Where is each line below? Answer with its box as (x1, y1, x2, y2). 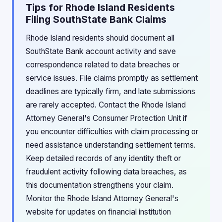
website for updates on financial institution (26, 207, 171, 217)
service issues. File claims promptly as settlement (26, 73, 198, 83)
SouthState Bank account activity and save (26, 47, 176, 56)
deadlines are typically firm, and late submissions (26, 87, 195, 96)
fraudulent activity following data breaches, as (26, 167, 187, 176)
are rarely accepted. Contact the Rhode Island (26, 100, 186, 110)
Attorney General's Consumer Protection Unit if (26, 113, 187, 123)
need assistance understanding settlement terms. (26, 140, 196, 150)
